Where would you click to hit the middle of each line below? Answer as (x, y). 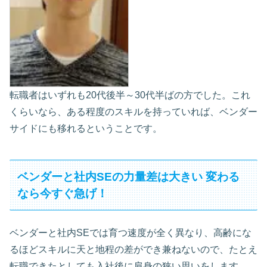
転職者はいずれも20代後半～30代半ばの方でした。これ (130, 95)
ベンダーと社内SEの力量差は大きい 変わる (129, 176)
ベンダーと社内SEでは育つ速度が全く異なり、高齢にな (131, 233)
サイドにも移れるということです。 (86, 128)
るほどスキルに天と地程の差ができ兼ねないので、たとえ (133, 250)
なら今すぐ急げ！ (63, 193)
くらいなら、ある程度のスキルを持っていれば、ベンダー (133, 111)
